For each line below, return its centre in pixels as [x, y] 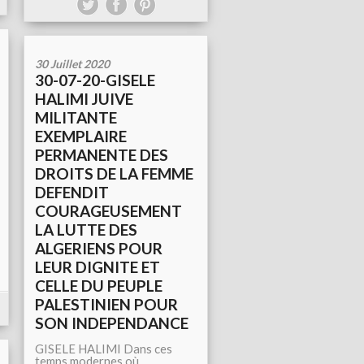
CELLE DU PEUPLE [99, 286]
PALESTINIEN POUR [106, 304]
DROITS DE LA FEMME [114, 173]
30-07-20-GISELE [95, 80]
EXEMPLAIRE [81, 136]
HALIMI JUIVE [84, 99]
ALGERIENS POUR [99, 248]
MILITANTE [76, 117]
